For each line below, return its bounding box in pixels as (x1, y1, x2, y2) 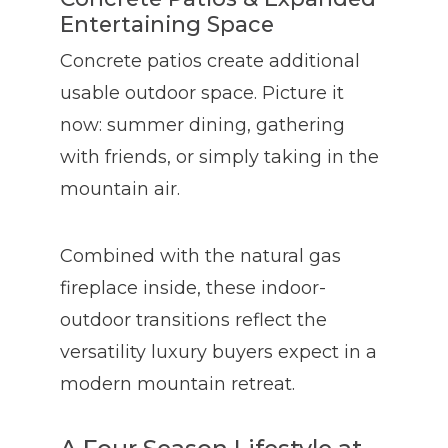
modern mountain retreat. (60, 373, 295, 396)
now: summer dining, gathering (60, 114, 345, 137)
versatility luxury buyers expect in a (60, 341, 377, 364)
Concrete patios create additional (60, 50, 360, 73)
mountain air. (60, 178, 180, 201)
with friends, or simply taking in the (60, 146, 379, 169)
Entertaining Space (60, 11, 274, 38)
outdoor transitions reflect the (60, 309, 327, 332)
